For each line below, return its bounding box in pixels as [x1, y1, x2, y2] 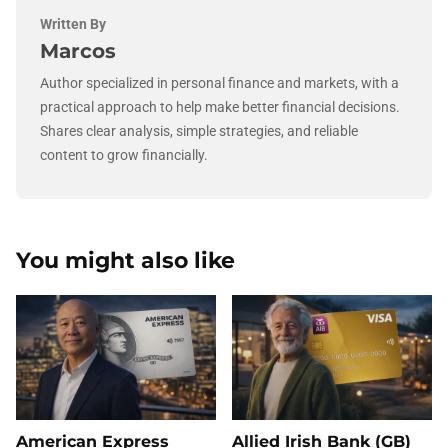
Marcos [40, 39, 116, 64]
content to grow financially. [40, 147, 208, 164]
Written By [40, 16, 106, 33]
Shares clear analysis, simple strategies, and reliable [40, 123, 358, 140]
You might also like [16, 246, 235, 275]
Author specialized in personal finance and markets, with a [40, 75, 399, 92]
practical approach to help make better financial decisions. [40, 99, 400, 116]
